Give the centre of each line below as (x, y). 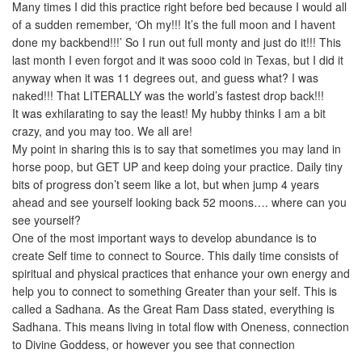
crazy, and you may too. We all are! (102, 131)
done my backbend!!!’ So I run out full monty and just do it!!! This (177, 42)
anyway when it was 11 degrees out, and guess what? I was (165, 78)
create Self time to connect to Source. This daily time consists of (175, 255)
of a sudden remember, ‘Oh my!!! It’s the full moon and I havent (174, 24)
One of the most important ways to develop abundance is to (164, 238)
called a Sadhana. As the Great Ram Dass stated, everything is (173, 309)
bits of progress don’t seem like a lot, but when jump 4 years (166, 184)
